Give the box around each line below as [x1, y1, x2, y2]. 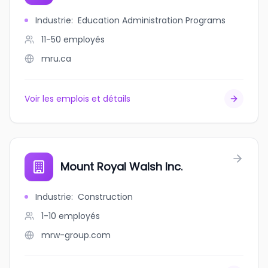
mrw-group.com [41, 229, 111, 241]
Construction [78, 191, 133, 203]
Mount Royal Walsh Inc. [60, 159, 182, 174]
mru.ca [41, 53, 71, 65]
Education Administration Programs [78, 14, 226, 26]
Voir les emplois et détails [25, 93, 130, 105]
